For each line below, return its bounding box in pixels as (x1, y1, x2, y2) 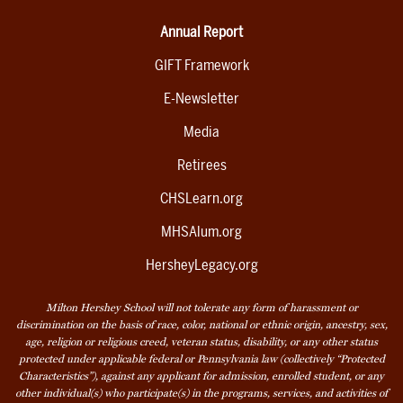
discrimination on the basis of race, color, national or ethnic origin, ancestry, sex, (15, 318, 388, 332)
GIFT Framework (154, 57, 249, 75)
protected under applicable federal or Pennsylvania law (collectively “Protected (18, 353, 385, 366)
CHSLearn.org (160, 190, 243, 208)
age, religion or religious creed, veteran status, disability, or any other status (25, 336, 378, 349)
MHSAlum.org (161, 223, 242, 241)
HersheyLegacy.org (145, 256, 258, 274)
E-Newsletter (164, 90, 239, 108)
